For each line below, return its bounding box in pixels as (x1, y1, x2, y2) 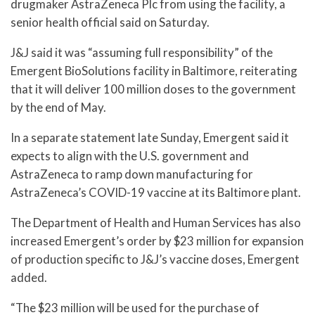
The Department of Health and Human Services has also (11, 214, 301, 230)
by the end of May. (11, 100, 106, 115)
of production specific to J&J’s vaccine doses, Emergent (11, 251, 300, 266)
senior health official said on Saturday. (11, 15, 210, 30)
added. (11, 269, 47, 285)
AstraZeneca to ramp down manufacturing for (11, 166, 253, 181)
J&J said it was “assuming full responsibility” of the (11, 45, 273, 60)
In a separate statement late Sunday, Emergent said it (11, 129, 289, 145)
